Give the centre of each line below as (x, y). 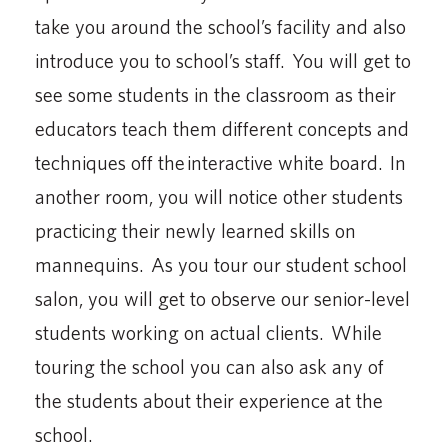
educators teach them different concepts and (222, 128)
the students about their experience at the (209, 400)
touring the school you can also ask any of (209, 366)
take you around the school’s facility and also (220, 26)
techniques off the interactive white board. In (220, 162)
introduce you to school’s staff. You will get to (223, 60)
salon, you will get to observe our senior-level (222, 298)
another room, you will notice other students (219, 196)
